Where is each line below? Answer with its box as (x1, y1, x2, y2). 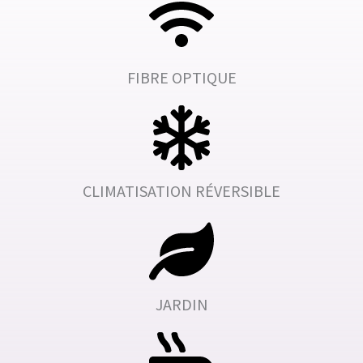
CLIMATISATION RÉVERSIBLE (83, 180, 280, 201)
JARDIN (155, 293, 208, 314)
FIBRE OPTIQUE (126, 66, 237, 88)
